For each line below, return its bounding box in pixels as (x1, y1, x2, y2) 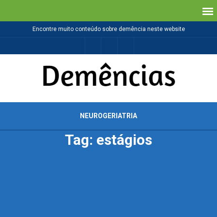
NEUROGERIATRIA (80, 112, 137, 120)
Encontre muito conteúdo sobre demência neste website (32, 26, 185, 32)
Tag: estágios (65, 131, 152, 148)
